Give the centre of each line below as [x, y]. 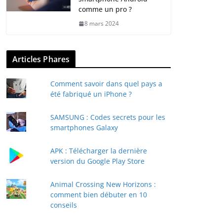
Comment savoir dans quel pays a [106, 84]
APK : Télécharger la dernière [98, 151]
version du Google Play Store [97, 161]
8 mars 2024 [102, 24]
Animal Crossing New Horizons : [103, 184]
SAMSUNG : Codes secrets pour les [108, 117]
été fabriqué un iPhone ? [91, 94]
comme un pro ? [105, 9]
